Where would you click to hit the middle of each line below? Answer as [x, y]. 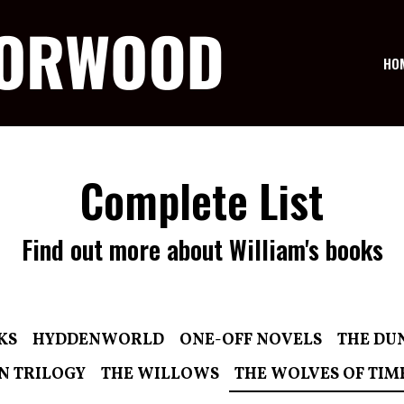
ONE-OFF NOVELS [251, 341]
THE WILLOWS [160, 375]
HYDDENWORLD [99, 341]
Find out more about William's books [202, 250]
